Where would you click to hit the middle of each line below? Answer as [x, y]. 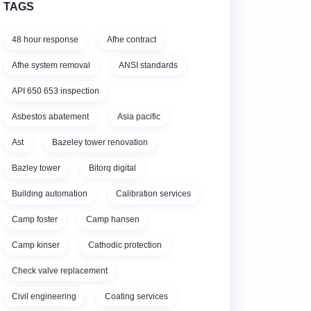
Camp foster [35, 219]
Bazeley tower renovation [100, 142]
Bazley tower [36, 168]
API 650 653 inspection [56, 91]
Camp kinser [36, 245]
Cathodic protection [125, 245]
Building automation [50, 194]
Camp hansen [113, 219]
